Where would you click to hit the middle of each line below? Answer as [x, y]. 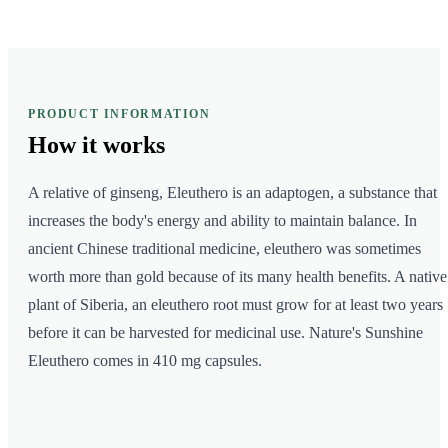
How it [62, 145]
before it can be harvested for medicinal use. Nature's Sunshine [225, 333]
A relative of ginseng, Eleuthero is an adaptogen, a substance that [232, 193]
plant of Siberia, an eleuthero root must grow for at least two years [235, 305]
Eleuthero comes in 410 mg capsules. [145, 361]
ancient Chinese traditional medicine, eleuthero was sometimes [224, 249]
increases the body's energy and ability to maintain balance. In [222, 221]
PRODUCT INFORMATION [119, 114]
